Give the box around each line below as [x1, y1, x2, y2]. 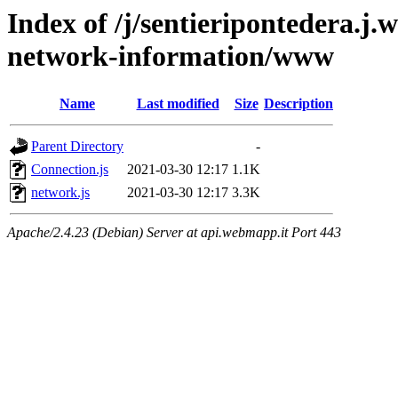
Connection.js [31, 162, 108, 178]
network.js [31, 185, 90, 201]
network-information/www [7, 40, 334, 72]
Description [264, 96, 333, 112]
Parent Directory [31, 139, 123, 155]
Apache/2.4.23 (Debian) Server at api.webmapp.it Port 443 [7, 225, 341, 241]
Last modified [136, 96, 219, 112]
